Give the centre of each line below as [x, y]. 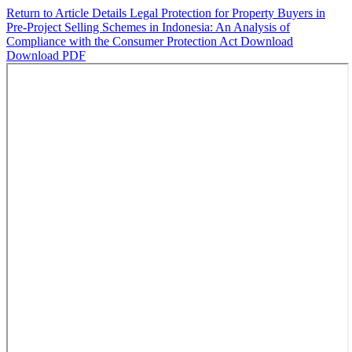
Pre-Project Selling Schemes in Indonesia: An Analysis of [148, 27]
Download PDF [46, 55]
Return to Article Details [68, 13]
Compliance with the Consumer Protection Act [123, 41]
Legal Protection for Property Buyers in [227, 13]
